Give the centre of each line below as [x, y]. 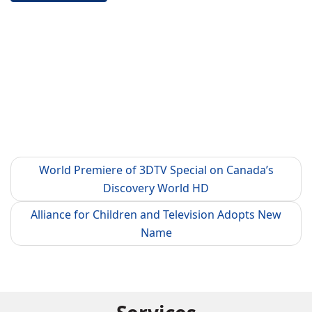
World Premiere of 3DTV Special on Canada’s [156, 170]
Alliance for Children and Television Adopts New [156, 214]
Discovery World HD [156, 188]
